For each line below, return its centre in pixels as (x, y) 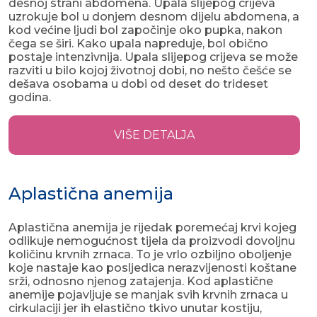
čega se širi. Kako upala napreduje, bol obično (138, 44)
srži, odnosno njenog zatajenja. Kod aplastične (141, 282)
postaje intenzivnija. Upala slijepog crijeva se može (153, 57)
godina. (30, 98)
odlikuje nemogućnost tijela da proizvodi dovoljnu (152, 241)
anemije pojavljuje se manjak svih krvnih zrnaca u (148, 295)
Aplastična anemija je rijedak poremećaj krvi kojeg (152, 228)
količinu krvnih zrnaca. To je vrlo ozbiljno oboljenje (150, 255)
